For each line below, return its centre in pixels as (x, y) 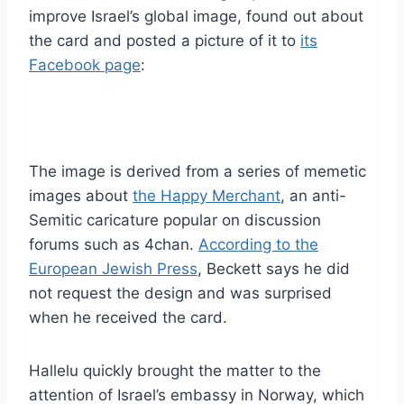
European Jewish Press (113, 268)
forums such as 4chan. (114, 244)
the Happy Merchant (207, 195)
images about (81, 195)
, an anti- (313, 195)
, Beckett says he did (274, 268)
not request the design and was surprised (180, 293)
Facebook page (85, 64)
